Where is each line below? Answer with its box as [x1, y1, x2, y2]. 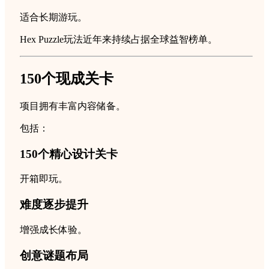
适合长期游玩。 [20, 12, 87, 23]
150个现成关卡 [20, 71, 113, 87]
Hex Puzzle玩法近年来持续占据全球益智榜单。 [20, 34, 217, 45]
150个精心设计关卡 [20, 147, 118, 160]
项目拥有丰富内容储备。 [20, 101, 125, 112]
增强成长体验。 [20, 224, 87, 235]
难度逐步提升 [20, 198, 88, 211]
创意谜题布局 [20, 249, 88, 262]
